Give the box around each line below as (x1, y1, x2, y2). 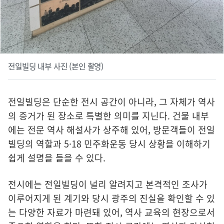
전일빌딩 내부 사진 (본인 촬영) (8, 60, 104, 72)
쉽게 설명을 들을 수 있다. (8, 150, 105, 164)
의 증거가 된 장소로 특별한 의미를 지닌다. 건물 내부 (8, 108, 209, 122)
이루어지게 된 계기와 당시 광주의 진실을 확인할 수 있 (8, 191, 215, 205)
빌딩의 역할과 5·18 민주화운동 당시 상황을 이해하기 (8, 136, 210, 150)
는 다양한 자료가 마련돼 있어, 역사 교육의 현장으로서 (8, 205, 215, 219)
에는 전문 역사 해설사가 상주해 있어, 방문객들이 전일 (8, 122, 215, 136)
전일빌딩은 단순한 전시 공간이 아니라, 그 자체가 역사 (8, 94, 215, 108)
